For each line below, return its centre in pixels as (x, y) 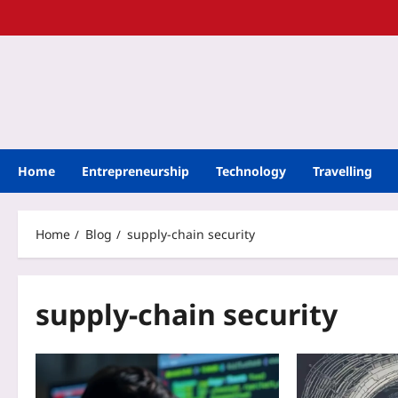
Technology (251, 171)
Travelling (342, 171)
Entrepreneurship (135, 171)
